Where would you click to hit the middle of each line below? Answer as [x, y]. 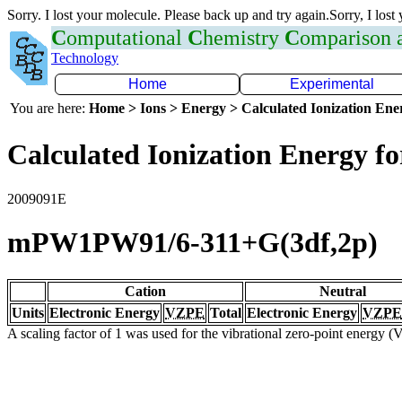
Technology [85, 58]
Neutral [343, 291]
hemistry [244, 38]
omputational [127, 38]
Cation [145, 291]
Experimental [332, 84]
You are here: [49, 108]
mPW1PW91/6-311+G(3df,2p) [192, 243]
